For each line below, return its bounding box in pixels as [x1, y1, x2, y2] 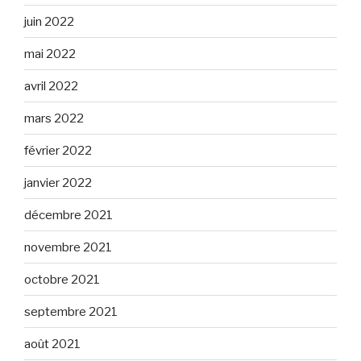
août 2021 [24, 336, 81, 351]
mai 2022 [24, 46, 76, 61]
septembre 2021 [24, 304, 118, 319]
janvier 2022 [24, 175, 92, 190]
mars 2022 [24, 110, 84, 126]
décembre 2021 [24, 207, 113, 222]
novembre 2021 [24, 239, 112, 255]
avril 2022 [24, 78, 78, 93]
